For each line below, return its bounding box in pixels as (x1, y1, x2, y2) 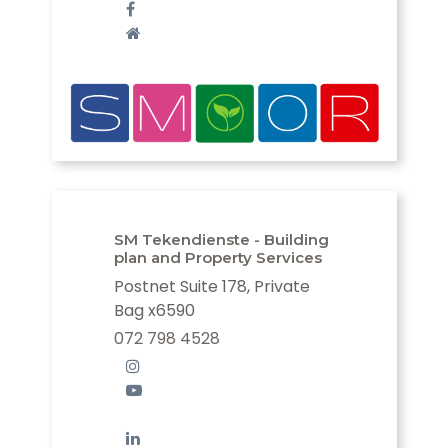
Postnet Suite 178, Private (114, 275, 310, 299)
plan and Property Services (114, 248, 322, 268)
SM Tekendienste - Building (114, 230, 329, 250)
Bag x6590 (114, 299, 195, 323)
